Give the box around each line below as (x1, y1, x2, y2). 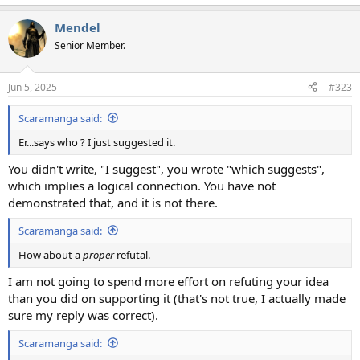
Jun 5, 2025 (8, 80, 57, 94)
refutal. (114, 247, 150, 262)
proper (83, 247, 114, 262)
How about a (18, 247, 83, 262)
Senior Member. (55, 39, 125, 52)
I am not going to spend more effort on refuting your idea (8, 273, 329, 289)
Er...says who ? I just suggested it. (18, 134, 175, 149)
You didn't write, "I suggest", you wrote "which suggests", (8, 161, 325, 177)
